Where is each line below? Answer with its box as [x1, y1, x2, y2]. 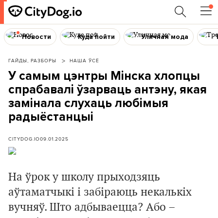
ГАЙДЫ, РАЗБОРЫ [8, 57, 56, 64]
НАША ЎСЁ [70, 57, 99, 64]
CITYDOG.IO [8, 135, 40, 142]
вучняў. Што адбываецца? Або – [8, 200, 175, 214]
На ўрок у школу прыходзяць [8, 170, 160, 184]
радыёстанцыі [8, 109, 93, 124]
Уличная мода [141, 32, 189, 41]
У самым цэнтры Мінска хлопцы [8, 69, 200, 83]
